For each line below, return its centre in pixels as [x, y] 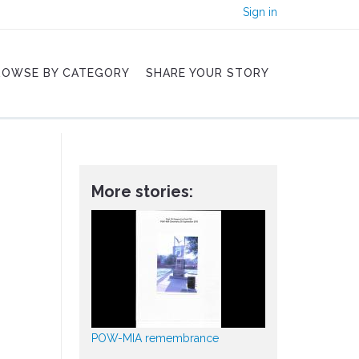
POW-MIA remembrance [155, 338]
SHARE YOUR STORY [208, 73]
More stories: [142, 192]
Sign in [260, 12]
